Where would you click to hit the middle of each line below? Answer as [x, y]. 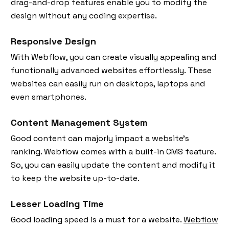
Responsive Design [53, 41]
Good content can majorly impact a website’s [100, 138]
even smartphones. [50, 97]
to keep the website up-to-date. [76, 178]
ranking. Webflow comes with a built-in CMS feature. [113, 151]
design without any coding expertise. [85, 15]
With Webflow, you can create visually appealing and [113, 57]
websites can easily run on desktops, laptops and [108, 83]
